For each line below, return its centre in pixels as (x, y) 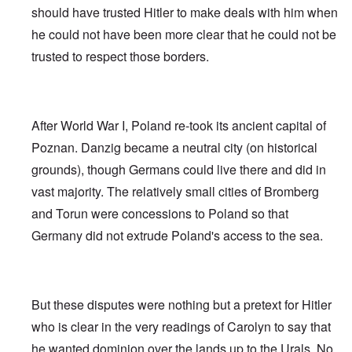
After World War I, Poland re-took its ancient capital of (179, 125)
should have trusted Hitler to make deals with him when (185, 12)
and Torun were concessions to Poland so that (160, 213)
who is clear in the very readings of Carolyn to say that (181, 326)
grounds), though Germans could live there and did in (179, 169)
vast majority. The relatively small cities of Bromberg (175, 191)
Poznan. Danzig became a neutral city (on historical (174, 147)
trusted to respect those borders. (120, 56)
